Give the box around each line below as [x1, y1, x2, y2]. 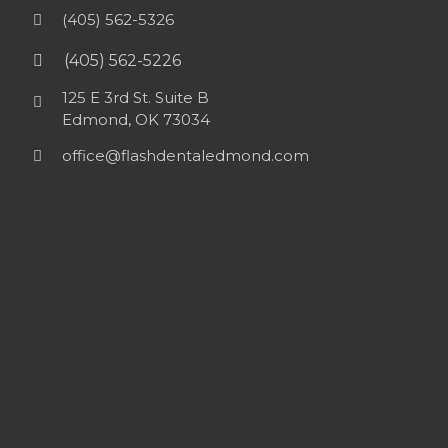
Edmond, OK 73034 [62, 110, 211, 130]
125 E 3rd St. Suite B [62, 88, 210, 108]
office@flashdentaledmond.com [62, 146, 310, 166]
